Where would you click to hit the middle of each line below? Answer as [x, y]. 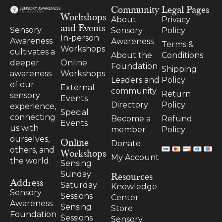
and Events [83, 27]
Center [125, 197]
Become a [131, 118]
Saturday [79, 185]
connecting [33, 117]
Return [176, 94]
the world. [30, 161]
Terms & [178, 44]
